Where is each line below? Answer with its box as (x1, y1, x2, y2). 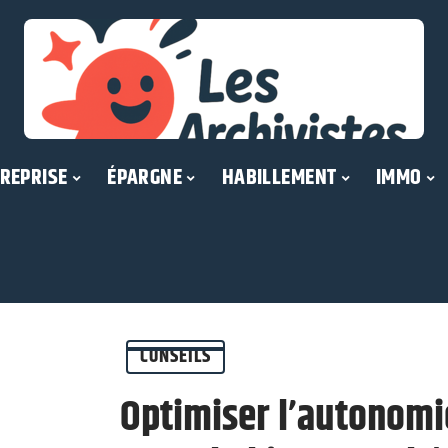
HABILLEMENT (221, 160, 337, 195)
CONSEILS (140, 342, 211, 371)
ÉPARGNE (107, 160, 183, 195)
